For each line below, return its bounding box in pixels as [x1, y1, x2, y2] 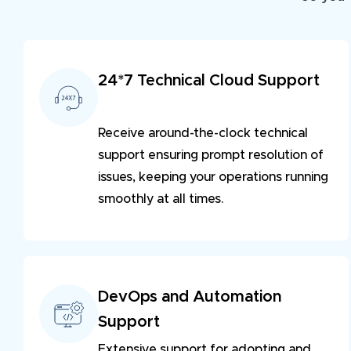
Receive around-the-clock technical [98, 127, 308, 140]
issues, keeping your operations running [98, 171, 328, 184]
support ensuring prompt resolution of [98, 149, 324, 162]
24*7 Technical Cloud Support [98, 73, 320, 89]
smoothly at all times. [98, 193, 223, 206]
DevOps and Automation [98, 289, 285, 306]
